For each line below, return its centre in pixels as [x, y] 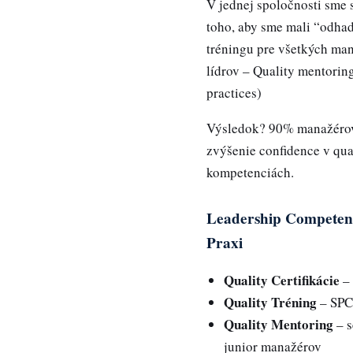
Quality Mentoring [279, 324]
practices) [234, 92]
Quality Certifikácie [282, 280]
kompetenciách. [250, 173]
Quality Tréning [271, 302]
